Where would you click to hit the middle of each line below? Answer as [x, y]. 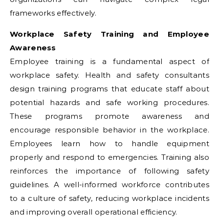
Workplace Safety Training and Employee [109, 34]
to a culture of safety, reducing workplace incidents [109, 198]
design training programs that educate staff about [109, 89]
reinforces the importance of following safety [109, 171]
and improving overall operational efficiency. [94, 212]
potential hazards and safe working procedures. [109, 102]
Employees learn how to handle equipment [109, 143]
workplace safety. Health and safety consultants [109, 75]
